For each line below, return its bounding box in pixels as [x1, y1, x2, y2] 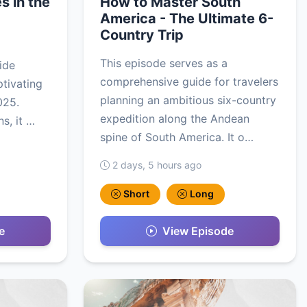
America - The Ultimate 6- [100, 10, 273, 27]
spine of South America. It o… [100, 130, 254, 145]
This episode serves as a [100, 56, 228, 71]
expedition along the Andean [100, 112, 249, 126]
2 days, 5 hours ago [112, 159, 201, 171]
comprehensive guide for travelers [100, 75, 278, 89]
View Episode [162, 223, 234, 238]
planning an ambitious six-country [100, 93, 276, 108]
